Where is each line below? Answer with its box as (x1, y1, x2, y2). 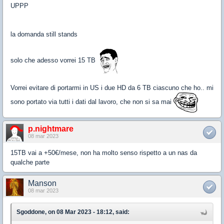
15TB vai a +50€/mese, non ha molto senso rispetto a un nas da (10, 149, 197, 156)
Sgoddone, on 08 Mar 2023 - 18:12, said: (16, 208, 129, 215)
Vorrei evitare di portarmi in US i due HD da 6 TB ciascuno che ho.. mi (10, 84, 213, 91)
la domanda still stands (10, 30, 77, 38)
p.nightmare (28, 124, 73, 133)
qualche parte (10, 158, 49, 166)
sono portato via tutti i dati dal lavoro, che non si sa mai (10, 98, 173, 106)
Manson (28, 179, 56, 187)
